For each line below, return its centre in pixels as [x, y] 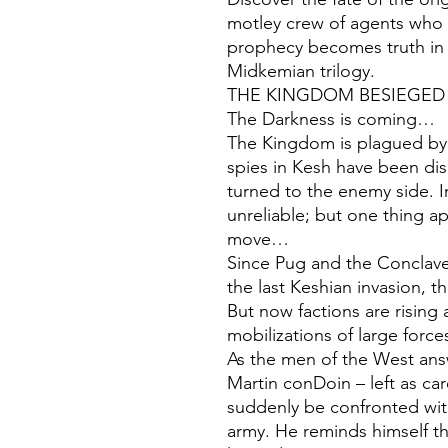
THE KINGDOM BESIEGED [336, 95]
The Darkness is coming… [331, 119]
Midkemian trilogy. [301, 71]
